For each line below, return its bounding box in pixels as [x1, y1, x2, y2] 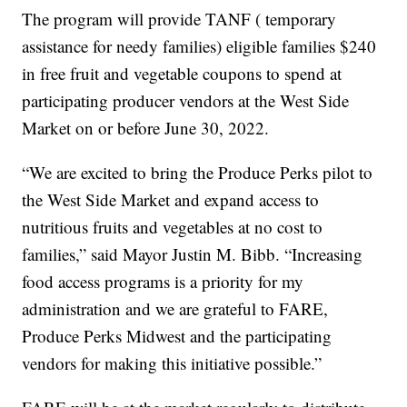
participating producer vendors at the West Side [22, 89, 350, 113]
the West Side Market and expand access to [22, 188, 320, 212]
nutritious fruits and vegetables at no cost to [22, 215, 323, 239]
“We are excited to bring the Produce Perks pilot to [22, 161, 373, 184]
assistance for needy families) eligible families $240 [22, 35, 377, 58]
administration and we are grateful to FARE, [22, 297, 329, 321]
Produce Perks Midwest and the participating [22, 324, 333, 348]
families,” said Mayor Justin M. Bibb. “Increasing [22, 243, 363, 266]
